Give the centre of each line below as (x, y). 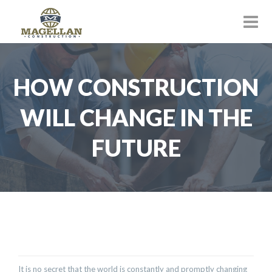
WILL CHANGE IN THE (136, 117)
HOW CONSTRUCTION (136, 87)
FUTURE (136, 148)
